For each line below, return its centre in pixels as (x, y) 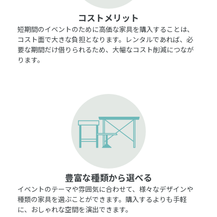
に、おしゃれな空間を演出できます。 (75, 209)
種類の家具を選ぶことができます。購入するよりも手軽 (102, 199)
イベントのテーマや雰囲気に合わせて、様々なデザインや (105, 189)
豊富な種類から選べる (108, 177)
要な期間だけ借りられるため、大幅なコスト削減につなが (106, 49)
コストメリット (108, 17)
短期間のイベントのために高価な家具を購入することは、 (106, 29)
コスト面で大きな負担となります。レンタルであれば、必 (105, 39)
